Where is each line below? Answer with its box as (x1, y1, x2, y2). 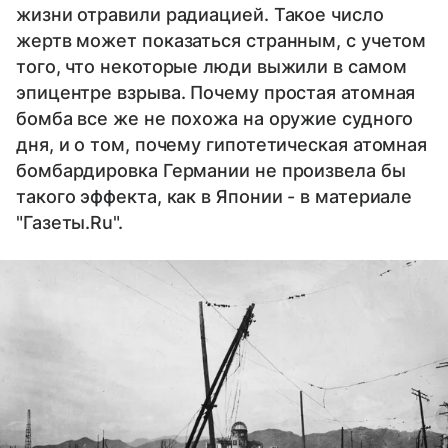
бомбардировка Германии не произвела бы (16, 159, 406, 181)
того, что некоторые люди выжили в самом (16, 55, 407, 77)
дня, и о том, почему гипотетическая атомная (16, 133, 428, 155)
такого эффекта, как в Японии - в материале (16, 185, 413, 207)
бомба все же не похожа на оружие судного (16, 107, 414, 129)
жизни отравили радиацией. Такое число (16, 3, 384, 25)
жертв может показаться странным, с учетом (16, 29, 427, 51)
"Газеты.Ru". (16, 211, 123, 233)
